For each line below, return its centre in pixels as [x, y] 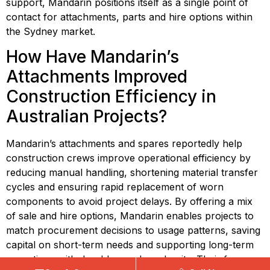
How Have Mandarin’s [93, 57]
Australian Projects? [86, 117]
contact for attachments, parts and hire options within [129, 17]
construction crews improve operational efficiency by [128, 158]
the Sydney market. [51, 31]
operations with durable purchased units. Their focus [128, 259]
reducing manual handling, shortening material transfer [132, 173]
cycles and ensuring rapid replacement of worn [115, 187]
